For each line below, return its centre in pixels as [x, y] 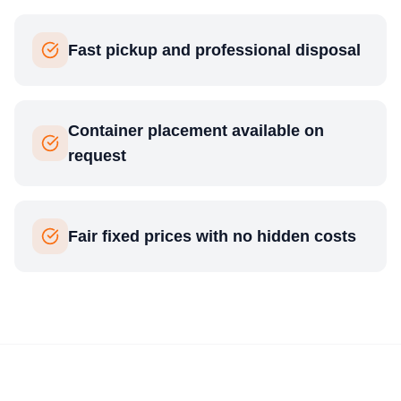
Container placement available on [196, 130]
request [97, 155]
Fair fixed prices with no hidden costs [212, 236]
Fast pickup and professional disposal [214, 50]
